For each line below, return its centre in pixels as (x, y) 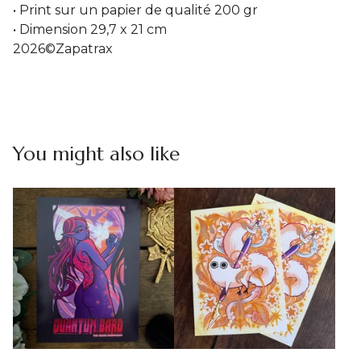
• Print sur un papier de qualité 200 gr (135, 10)
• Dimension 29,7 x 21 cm (90, 29)
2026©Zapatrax (63, 49)
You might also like (96, 154)
